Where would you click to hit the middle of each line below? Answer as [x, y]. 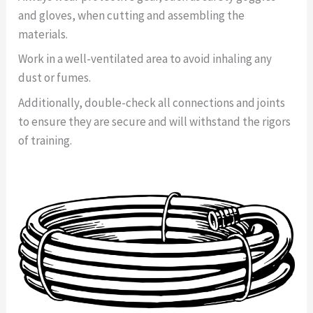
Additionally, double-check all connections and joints [152, 102]
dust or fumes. [55, 78]
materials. [43, 34]
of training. [45, 140]
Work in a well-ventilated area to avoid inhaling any [145, 59]
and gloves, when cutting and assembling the [132, 15]
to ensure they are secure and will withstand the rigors [155, 121]
